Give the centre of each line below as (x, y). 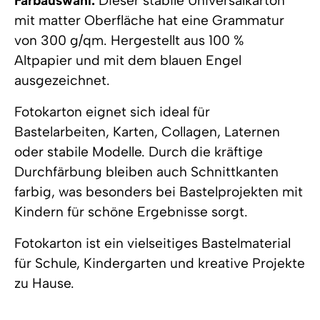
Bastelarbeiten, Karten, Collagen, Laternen (147, 132)
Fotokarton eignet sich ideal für (112, 112)
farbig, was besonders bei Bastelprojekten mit (159, 192)
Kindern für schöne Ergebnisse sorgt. (133, 212)
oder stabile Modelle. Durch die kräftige (139, 152)
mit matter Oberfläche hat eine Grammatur (149, 21)
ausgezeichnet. (62, 81)
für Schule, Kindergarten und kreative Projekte (160, 264)
